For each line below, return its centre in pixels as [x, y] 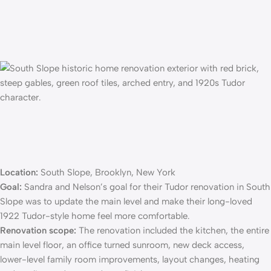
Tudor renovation [199, 187]
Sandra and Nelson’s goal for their [93, 187]
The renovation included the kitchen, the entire [173, 231]
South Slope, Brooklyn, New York [107, 173]
